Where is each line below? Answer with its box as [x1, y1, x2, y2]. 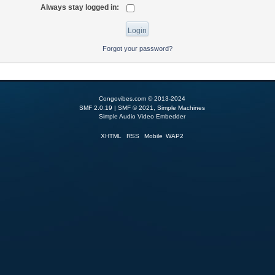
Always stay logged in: [40, 2, 119, 12]
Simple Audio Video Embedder [99, 113, 185, 120]
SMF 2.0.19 [79, 104, 112, 111]
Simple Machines [157, 104, 205, 111]
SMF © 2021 [118, 104, 153, 111]
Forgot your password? [102, 44, 172, 52]
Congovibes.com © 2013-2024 [99, 95, 185, 102]
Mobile [144, 133, 163, 139]
